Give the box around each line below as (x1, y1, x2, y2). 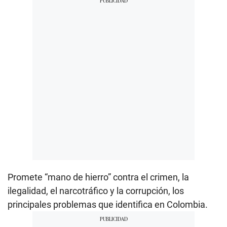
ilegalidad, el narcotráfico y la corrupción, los (8, 185, 184, 196)
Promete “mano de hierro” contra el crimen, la (8, 171, 189, 182)
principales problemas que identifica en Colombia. (8, 199, 208, 210)
